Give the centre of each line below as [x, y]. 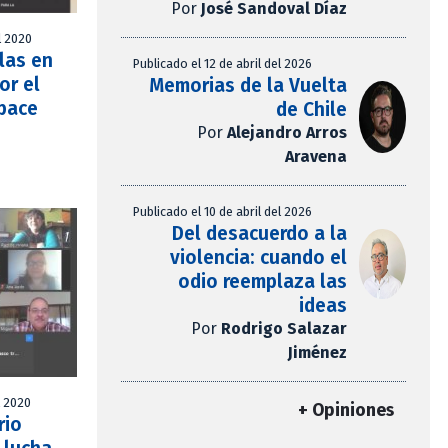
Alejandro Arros [286, 133]
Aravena [315, 157]
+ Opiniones [346, 411]
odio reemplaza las [262, 282]
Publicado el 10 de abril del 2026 [222, 212]
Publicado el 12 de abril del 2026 [222, 64]
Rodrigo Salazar [283, 329]
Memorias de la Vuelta [247, 86]
